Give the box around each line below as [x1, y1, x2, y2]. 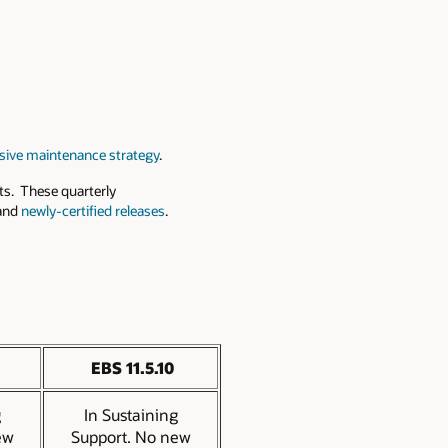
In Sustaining [83, 403, 178, 425]
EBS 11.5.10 [87, 356, 174, 378]
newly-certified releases [21, 200, 165, 220]
